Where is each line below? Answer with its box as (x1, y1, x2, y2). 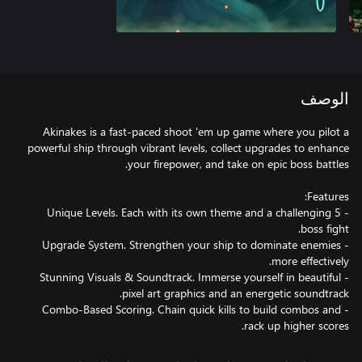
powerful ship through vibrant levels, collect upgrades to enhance (27, 140, 349, 155)
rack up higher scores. (244, 318, 349, 333)
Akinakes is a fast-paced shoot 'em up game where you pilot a (43, 124, 349, 139)
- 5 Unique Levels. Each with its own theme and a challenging (47, 204, 331, 220)
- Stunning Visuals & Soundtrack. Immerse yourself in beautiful (40, 269, 341, 284)
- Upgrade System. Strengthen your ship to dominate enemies (42, 237, 341, 252)
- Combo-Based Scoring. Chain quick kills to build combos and (42, 301, 341, 317)
